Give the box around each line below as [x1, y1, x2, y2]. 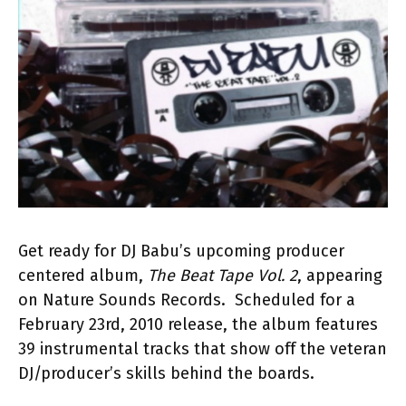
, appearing [297, 266, 382, 286]
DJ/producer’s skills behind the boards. [18, 363, 314, 384]
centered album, [18, 266, 148, 286]
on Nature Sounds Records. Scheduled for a [18, 290, 355, 311]
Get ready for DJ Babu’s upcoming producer [18, 241, 344, 262]
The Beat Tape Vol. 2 [148, 266, 297, 286]
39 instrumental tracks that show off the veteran [18, 339, 387, 360]
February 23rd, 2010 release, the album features [18, 314, 378, 335]
